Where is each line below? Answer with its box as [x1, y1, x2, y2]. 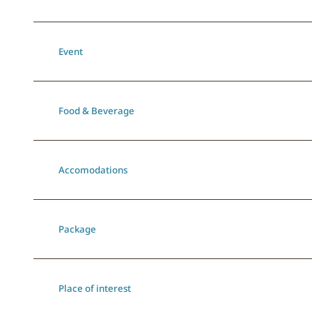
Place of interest [58, 282, 131, 295]
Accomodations [58, 164, 127, 177]
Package [58, 223, 96, 236]
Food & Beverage [58, 104, 134, 118]
